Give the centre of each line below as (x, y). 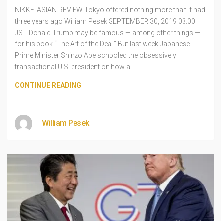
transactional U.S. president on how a (73, 66)
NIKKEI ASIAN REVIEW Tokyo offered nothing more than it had (110, 10)
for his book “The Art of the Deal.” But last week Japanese (102, 44)
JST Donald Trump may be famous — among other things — (108, 32)
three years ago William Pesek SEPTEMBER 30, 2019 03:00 (105, 21)
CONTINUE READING (48, 85)
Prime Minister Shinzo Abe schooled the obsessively (95, 55)
